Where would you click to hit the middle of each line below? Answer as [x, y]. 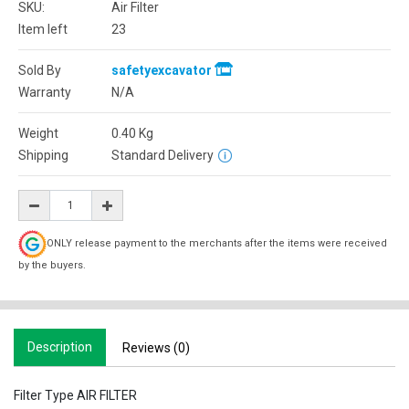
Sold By [40, 70]
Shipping [43, 155]
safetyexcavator [163, 70]
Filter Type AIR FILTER [75, 395]
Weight [38, 133]
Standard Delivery [163, 155]
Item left [43, 29]
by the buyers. [52, 265]
